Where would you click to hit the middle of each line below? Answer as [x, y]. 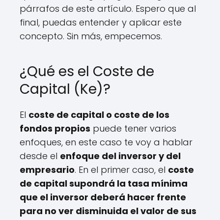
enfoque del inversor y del [120, 156]
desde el [40, 156]
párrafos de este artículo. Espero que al [108, 9]
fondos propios [55, 128]
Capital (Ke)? [65, 89]
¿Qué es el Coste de [87, 71]
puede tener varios [133, 128]
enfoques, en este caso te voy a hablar [106, 142]
